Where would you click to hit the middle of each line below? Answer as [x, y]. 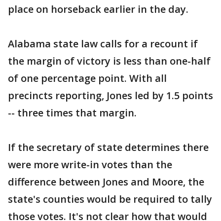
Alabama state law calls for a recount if [103, 44]
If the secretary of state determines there [108, 147]
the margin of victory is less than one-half [109, 61]
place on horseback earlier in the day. [98, 9]
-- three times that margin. [72, 113]
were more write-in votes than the [90, 165]
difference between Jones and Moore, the [106, 182]
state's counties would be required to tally [110, 199]
